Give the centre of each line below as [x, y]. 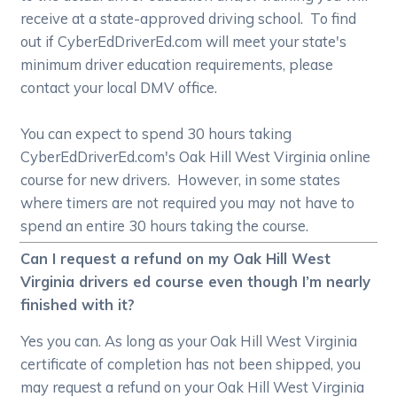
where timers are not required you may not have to [188, 203]
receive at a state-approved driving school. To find [189, 19]
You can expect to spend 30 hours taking [156, 134]
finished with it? [78, 305]
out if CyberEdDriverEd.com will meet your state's [184, 42]
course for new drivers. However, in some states [181, 180]
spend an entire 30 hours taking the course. [165, 226]
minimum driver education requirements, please [177, 65]
